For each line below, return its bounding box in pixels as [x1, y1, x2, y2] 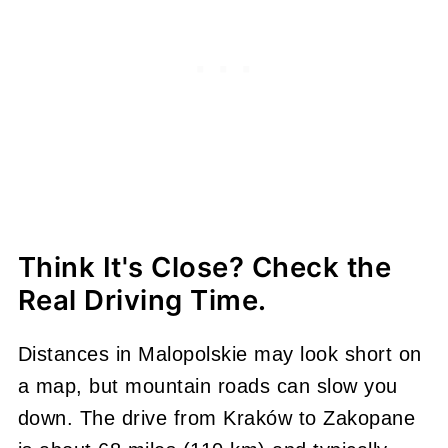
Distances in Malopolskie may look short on [17, 342, 422, 365]
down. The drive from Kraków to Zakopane [17, 406, 416, 429]
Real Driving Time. [17, 282, 267, 317]
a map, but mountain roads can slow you [17, 374, 398, 397]
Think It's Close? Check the [17, 249, 392, 284]
